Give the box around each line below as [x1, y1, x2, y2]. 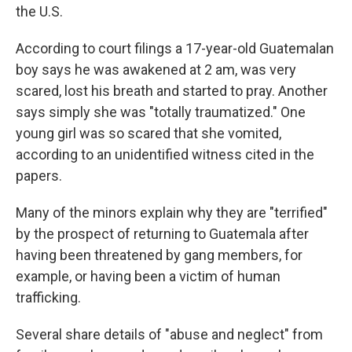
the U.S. [16, 2, 63, 20]
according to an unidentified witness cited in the [16, 145, 314, 163]
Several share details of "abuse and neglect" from [16, 325, 323, 343]
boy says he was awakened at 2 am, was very [16, 60, 296, 78]
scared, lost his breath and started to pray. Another [16, 82, 328, 99]
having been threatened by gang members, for [16, 246, 302, 263]
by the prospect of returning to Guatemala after [16, 225, 309, 242]
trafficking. [16, 288, 81, 306]
